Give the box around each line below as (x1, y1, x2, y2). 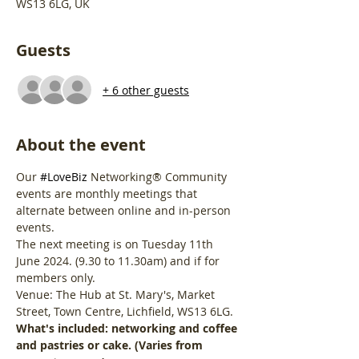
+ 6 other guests (103, 82, 189, 98)
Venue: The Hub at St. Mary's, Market (16, 287, 218, 302)
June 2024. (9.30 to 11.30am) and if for (16, 253, 223, 268)
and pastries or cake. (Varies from (16, 337, 206, 353)
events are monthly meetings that (16, 186, 200, 201)
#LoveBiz (40, 169, 87, 184)
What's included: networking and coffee (16, 321, 240, 336)
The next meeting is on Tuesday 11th (16, 236, 216, 252)
